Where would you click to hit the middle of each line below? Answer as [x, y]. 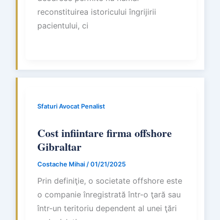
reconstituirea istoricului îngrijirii [97, 12]
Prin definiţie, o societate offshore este [110, 181]
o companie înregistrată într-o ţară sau [109, 195]
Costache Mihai [62, 164]
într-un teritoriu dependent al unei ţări [107, 208]
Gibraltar [59, 146]
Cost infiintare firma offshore [105, 133]
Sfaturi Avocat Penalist [71, 106]
